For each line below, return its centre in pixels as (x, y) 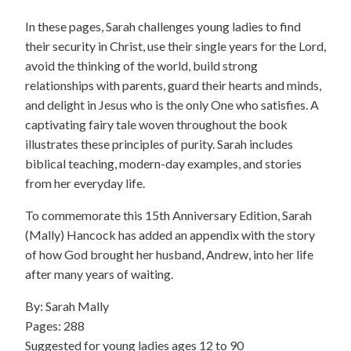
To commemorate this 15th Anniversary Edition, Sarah (168, 215)
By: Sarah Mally (67, 306)
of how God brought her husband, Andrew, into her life (169, 255)
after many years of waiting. (99, 274)
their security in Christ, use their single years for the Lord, (175, 46)
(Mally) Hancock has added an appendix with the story (170, 235)
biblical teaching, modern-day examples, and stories (163, 164)
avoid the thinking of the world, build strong (141, 66)
